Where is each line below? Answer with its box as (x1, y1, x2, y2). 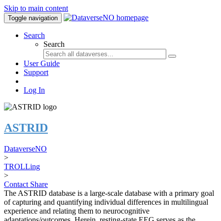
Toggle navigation (8, 14, 58, 22)
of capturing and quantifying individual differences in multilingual (4, 197, 208, 206)
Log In (24, 86, 45, 94)
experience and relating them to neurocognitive (4, 206, 149, 215)
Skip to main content (4, 4, 68, 12)
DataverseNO (4, 144, 47, 153)
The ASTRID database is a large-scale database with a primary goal (4, 188, 214, 197)
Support (24, 68, 48, 76)
